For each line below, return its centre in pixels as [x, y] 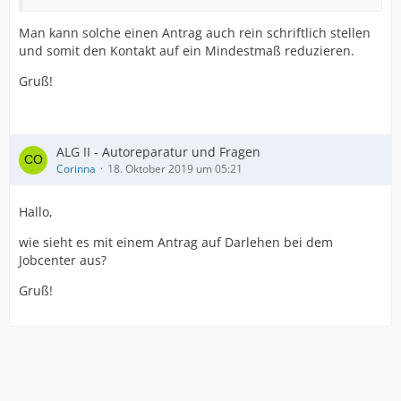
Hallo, [36, 212]
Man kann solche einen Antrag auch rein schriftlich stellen [195, 33]
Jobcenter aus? [63, 260]
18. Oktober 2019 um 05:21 [175, 169]
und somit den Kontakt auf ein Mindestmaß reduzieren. [187, 51]
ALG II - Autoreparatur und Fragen [158, 152]
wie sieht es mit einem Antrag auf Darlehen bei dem [176, 242]
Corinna [76, 169]
